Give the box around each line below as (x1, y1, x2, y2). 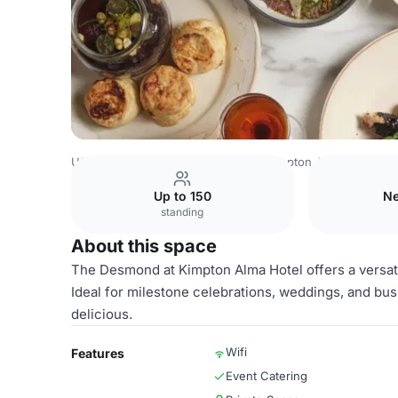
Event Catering (226, 369, 307, 383)
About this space (71, 235, 217, 257)
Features (71, 346, 124, 361)
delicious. (71, 306, 132, 322)
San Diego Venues (153, 155, 254, 169)
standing (161, 205, 204, 219)
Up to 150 (153, 188, 211, 203)
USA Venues (71, 155, 140, 169)
